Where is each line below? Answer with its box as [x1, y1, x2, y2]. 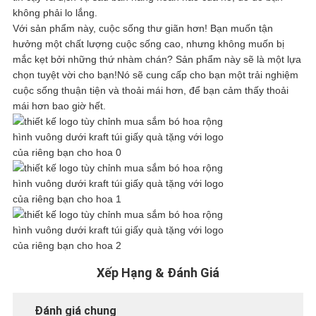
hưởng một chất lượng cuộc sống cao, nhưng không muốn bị [12, 38, 284, 50]
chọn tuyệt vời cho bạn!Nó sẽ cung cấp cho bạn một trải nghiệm [12, 69, 298, 81]
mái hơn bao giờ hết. [12, 100, 106, 112]
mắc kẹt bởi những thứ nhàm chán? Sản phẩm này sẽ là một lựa [12, 54, 301, 66]
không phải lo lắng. [12, 7, 97, 19]
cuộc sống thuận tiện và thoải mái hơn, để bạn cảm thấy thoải [12, 85, 288, 97]
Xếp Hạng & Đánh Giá [97, 265, 219, 281]
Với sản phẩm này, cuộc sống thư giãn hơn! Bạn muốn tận [12, 23, 273, 35]
